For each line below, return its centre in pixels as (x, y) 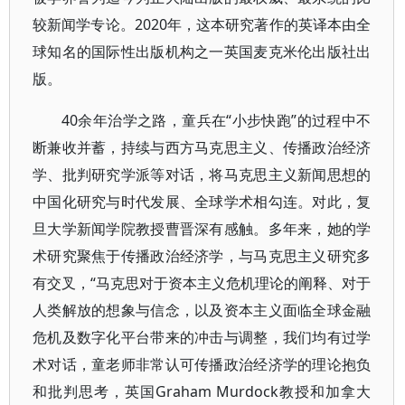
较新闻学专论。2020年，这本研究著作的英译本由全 (202, 24)
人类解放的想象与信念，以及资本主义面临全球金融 (202, 310)
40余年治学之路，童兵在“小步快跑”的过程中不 (217, 120)
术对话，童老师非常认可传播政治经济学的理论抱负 (202, 364)
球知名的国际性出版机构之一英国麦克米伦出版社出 (202, 52)
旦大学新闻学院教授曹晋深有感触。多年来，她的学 (202, 229)
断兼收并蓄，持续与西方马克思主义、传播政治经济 (202, 147)
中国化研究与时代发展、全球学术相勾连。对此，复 (202, 202)
